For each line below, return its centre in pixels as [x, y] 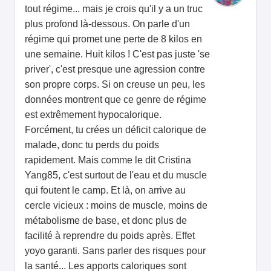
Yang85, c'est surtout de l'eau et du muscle [116, 175]
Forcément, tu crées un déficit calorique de [116, 130]
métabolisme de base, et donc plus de [106, 221]
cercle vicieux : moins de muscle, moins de [116, 206]
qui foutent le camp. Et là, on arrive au [105, 191]
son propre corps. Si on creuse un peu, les [115, 85]
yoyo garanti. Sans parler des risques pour [115, 251]
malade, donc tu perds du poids [92, 145]
